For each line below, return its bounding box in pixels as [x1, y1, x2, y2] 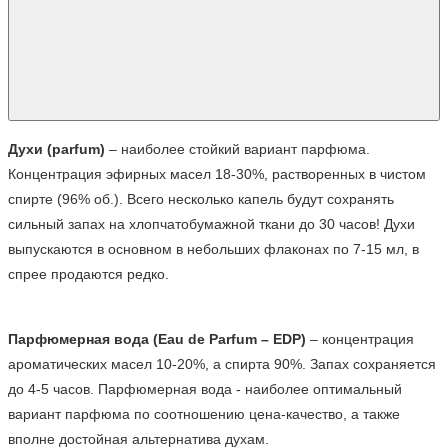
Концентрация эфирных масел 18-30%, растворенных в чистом [8, 165, 426, 182]
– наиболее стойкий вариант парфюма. [105, 140, 370, 157]
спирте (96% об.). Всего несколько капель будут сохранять [8, 190, 394, 207]
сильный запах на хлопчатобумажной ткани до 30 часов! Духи [8, 215, 415, 232]
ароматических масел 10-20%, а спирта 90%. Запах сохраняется [8, 355, 436, 372]
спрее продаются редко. [8, 265, 169, 282]
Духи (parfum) [8, 140, 105, 157]
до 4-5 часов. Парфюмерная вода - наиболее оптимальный [8, 380, 402, 397]
